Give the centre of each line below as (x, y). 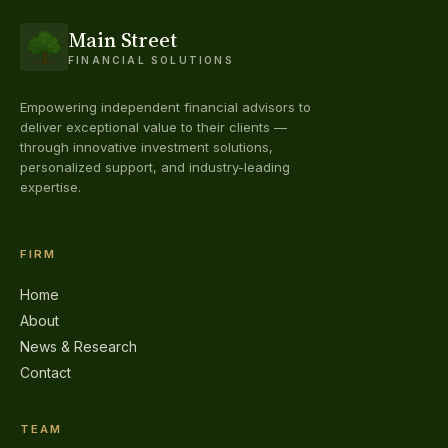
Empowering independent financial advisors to (165, 107)
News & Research (78, 346)
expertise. (50, 187)
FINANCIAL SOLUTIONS (151, 59)
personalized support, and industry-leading (155, 167)
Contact (45, 372)
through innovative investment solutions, (146, 147)
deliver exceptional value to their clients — (153, 127)
